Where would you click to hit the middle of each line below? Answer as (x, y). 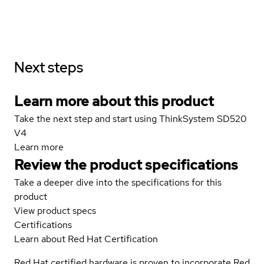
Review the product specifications (126, 164)
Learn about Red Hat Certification (86, 239)
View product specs (55, 210)
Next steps (49, 67)
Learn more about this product (114, 101)
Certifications (43, 225)
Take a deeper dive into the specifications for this (118, 182)
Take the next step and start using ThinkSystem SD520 (131, 118)
